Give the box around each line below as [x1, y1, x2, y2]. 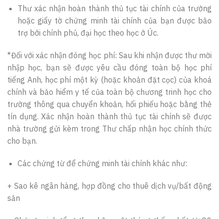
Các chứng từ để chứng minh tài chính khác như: [17, 158, 189, 169]
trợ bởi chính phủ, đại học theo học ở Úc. [17, 28, 158, 38]
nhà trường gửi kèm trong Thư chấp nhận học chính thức [7, 124, 212, 134]
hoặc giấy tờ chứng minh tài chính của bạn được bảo [17, 16, 212, 26]
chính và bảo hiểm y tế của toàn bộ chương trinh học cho [7, 87, 212, 97]
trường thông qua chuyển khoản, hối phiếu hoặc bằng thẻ [7, 99, 212, 109]
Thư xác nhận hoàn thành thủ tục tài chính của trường [17, 3, 212, 14]
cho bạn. [7, 136, 37, 146]
